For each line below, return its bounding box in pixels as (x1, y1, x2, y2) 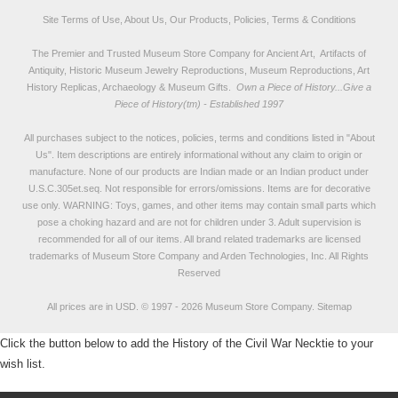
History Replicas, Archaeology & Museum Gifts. (27, 82, 234, 92)
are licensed (305, 234, 361, 244)
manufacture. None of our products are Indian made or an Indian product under (29, 166, 369, 177)
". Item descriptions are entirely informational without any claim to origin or (48, 149, 362, 160)
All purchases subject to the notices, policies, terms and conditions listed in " (23, 132, 350, 143)
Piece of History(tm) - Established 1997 (115, 99, 283, 109)
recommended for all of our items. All (37, 234, 196, 244)
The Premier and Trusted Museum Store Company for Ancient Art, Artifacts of (32, 48, 366, 59)
